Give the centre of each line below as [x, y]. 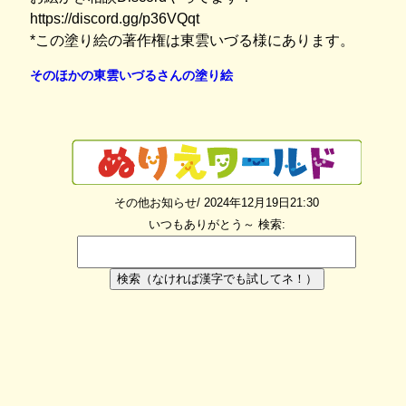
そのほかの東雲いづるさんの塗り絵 [131, 75]
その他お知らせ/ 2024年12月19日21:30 [217, 203]
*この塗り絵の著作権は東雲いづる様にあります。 [192, 40]
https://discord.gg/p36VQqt [115, 18]
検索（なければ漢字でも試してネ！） [217, 279]
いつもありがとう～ [203, 224]
